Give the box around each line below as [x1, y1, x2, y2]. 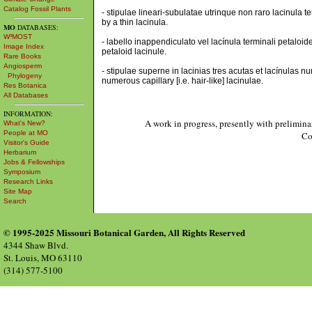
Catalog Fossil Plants [3, 5, 71, 13]
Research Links [3, 178, 53, 185]
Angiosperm [3, 62, 42, 70]
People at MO [3, 129, 48, 136]
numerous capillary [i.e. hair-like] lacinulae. [102, 76, 263, 86]
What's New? [3, 119, 45, 127]
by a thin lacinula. [102, 17, 168, 27]
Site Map [3, 187, 32, 195]
